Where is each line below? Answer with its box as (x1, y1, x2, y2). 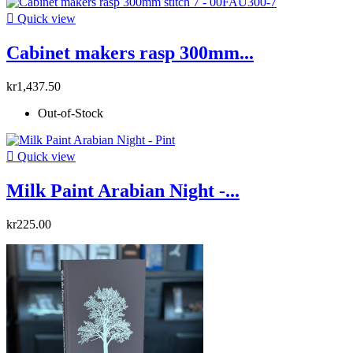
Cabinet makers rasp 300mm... (6, 42, 254, 63)
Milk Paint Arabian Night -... (6, 180, 240, 201)
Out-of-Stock (38, 106, 103, 120)
